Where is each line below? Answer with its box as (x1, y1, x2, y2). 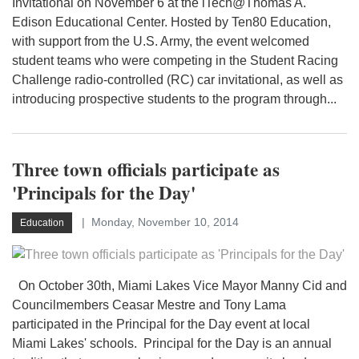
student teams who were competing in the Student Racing (12, 54, 338, 67)
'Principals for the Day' (12, 179, 196, 206)
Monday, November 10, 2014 (91, 216, 239, 228)
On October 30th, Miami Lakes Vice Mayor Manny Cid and (12, 279, 347, 292)
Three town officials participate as (12, 155, 280, 183)
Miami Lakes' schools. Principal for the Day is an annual (12, 337, 332, 350)
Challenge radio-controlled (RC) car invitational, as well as (12, 73, 343, 87)
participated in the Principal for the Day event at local (12, 317, 310, 331)
